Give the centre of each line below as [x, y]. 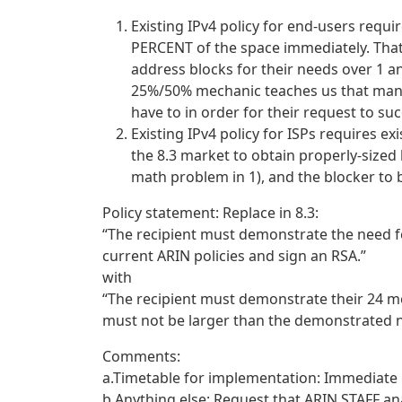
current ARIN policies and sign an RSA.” [234, 256]
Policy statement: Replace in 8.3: [210, 213]
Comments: [141, 357]
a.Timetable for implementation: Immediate [250, 378]
